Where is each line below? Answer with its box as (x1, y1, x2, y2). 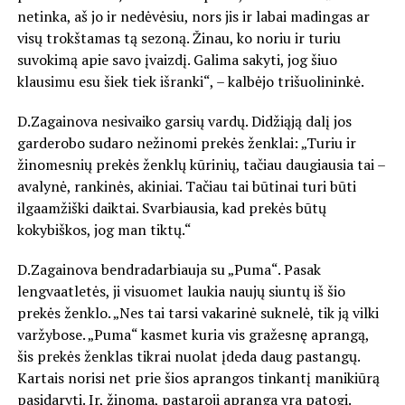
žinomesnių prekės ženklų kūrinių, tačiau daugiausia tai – (16, 154, 385, 174)
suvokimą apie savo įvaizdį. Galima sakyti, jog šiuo (16, 49, 337, 70)
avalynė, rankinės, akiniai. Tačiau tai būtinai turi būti (16, 175, 356, 196)
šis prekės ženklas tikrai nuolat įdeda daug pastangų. (16, 345, 360, 366)
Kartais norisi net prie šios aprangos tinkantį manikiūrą (16, 367, 380, 388)
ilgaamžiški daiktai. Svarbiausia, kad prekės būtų (16, 197, 326, 218)
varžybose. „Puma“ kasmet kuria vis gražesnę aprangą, (16, 324, 369, 344)
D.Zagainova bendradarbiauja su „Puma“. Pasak (16, 259, 321, 279)
